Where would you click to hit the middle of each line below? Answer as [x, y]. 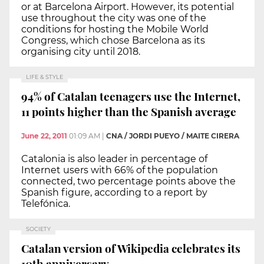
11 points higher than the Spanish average [129, 111]
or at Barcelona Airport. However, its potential [128, 7]
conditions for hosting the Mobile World [115, 29]
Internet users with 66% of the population [120, 170]
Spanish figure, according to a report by [114, 193]
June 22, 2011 [44, 136]
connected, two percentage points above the [128, 181]
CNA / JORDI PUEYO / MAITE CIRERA [173, 136]
